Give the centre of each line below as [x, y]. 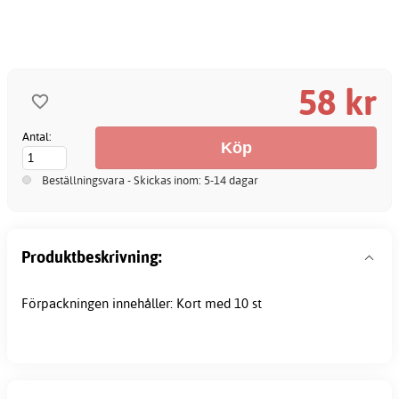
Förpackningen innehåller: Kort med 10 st [142, 303]
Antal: [37, 136]
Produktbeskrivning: [92, 257]
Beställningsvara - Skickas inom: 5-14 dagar [150, 179]
